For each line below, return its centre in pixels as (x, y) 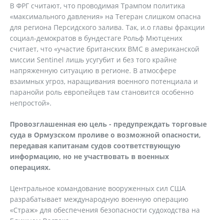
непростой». (31, 103)
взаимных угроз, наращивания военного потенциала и (104, 81)
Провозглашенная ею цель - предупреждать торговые (108, 124)
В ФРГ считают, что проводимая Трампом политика (97, 6)
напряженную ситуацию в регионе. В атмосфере (93, 70)
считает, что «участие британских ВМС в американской (105, 49)
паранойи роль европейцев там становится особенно (102, 92)
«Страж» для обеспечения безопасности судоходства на (105, 210)
